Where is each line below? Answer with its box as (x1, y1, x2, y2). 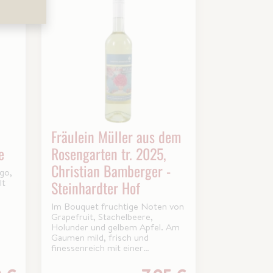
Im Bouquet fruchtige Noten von (51, 199, 184, 213)
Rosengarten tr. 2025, (51, 142, 166, 165)
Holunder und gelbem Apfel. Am (51, 220, 180, 233)
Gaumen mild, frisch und (51, 230, 149, 244)
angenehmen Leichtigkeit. (51, 251, 154, 264)
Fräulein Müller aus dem (51, 125, 181, 147)
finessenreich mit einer (51, 241, 143, 254)
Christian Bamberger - (51, 159, 171, 182)
